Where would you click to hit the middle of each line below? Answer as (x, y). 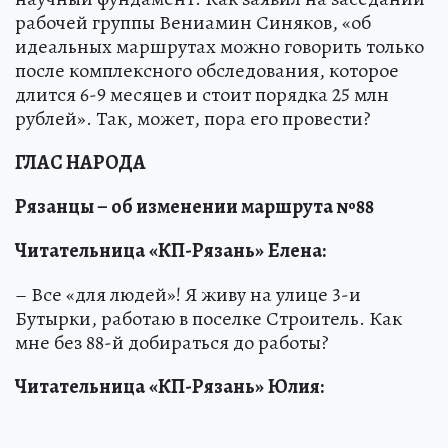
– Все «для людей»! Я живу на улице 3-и (188, 295)
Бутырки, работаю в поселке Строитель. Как (208, 319)
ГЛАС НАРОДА (80, 163)
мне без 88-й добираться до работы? (172, 343)
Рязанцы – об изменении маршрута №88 (194, 207)
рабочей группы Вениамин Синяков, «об (193, 23)
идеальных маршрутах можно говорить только (219, 47)
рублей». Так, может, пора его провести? (193, 119)
